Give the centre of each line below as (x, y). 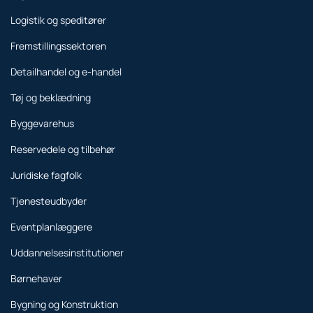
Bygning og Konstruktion (64, 304)
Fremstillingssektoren (58, 45)
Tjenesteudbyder (49, 201)
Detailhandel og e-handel (66, 71)
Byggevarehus (42, 123)
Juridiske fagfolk (46, 175)
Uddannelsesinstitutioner (67, 252)
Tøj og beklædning (51, 97)
